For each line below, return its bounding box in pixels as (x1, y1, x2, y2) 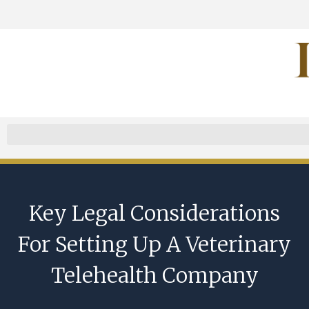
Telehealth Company (50, 262, 259, 289)
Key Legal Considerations (29, 200, 280, 227)
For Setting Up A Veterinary (18, 231, 291, 258)
